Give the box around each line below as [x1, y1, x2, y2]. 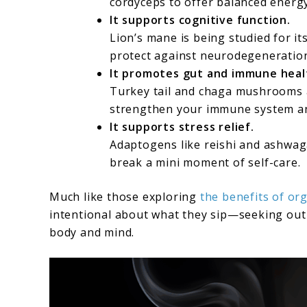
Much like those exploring [49, 189, 197, 205]
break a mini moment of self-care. [110, 155, 301, 171]
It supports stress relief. [110, 119, 254, 135]
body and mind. [49, 225, 135, 241]
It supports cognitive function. [110, 12, 291, 28]
